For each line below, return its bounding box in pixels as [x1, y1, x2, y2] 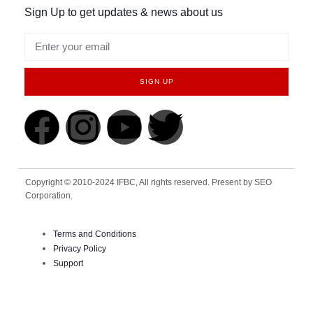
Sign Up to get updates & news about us [24, 6, 223, 18]
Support [53, 258, 84, 268]
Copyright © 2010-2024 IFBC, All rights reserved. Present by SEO [25, 177, 272, 187]
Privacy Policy [53, 243, 107, 254]
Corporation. [25, 190, 73, 201]
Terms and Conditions [53, 228, 137, 239]
